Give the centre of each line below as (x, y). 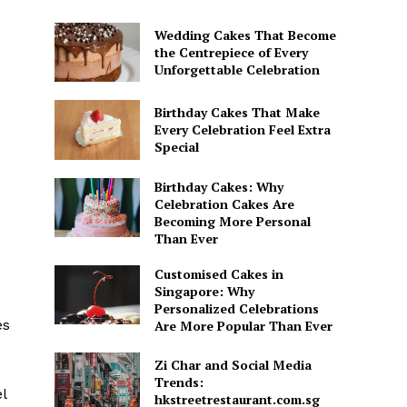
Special (176, 147)
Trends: (179, 382)
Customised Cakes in (218, 273)
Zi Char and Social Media (233, 364)
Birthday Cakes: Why (218, 186)
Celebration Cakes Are (224, 203)
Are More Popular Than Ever (243, 325)
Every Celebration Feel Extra (242, 130)
